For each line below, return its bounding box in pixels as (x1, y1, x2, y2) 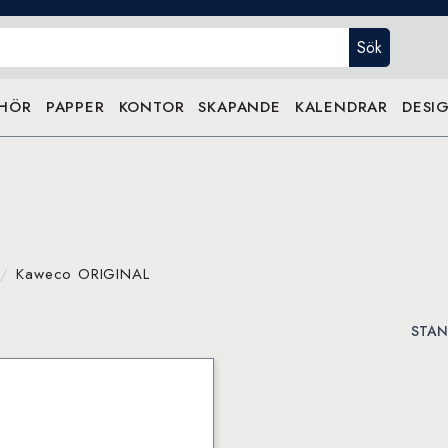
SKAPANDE (198, 96, 281, 118)
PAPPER (45, 96, 105, 118)
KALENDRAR (294, 96, 389, 118)
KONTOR (118, 96, 185, 118)
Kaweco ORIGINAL (16, 263, 150, 285)
